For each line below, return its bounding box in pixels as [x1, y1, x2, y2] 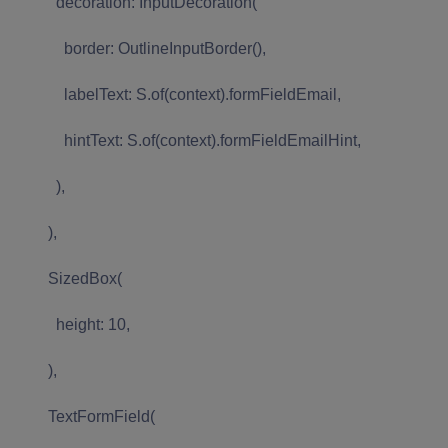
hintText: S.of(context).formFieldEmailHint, [12, 131, 361, 149]
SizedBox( [12, 269, 122, 287]
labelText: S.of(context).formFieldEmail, [12, 85, 341, 103]
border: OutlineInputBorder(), [12, 39, 266, 57]
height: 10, [12, 315, 130, 333]
